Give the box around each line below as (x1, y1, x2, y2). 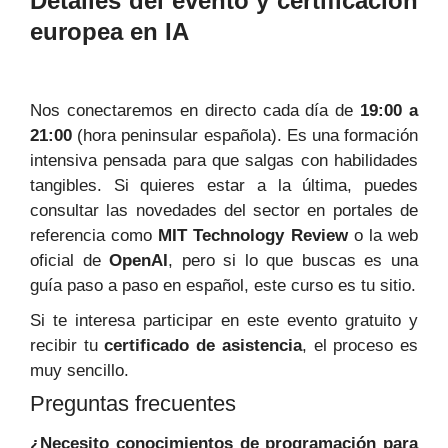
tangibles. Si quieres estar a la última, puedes (30, 175, 418, 195)
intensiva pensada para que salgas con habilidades (30, 150, 418, 170)
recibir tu (30, 335, 105, 355)
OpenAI (109, 250, 169, 270)
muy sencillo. (30, 360, 129, 380)
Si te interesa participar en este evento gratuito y (30, 310, 418, 330)
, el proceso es (301, 335, 419, 355)
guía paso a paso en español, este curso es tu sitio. (30, 275, 416, 295)
